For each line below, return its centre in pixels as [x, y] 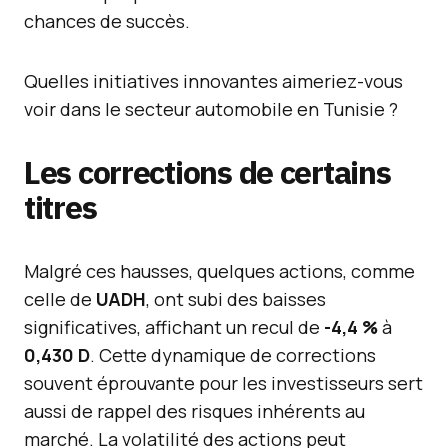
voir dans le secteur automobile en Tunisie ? [211, 109]
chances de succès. [107, 21]
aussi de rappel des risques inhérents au [194, 411]
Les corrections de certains [207, 172]
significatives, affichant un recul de [174, 327]
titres [60, 207]
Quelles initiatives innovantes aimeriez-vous [213, 81]
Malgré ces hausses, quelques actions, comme [219, 271]
